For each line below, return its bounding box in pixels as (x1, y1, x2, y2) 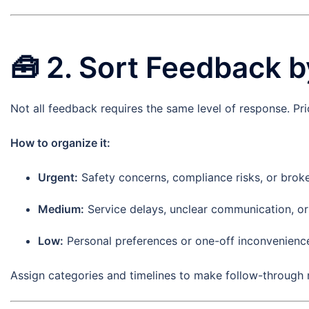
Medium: (38, 202, 84, 217)
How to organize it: (10, 136, 110, 150)
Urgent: (38, 170, 78, 185)
